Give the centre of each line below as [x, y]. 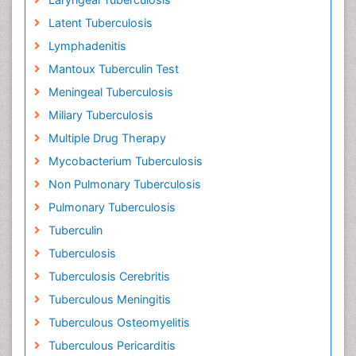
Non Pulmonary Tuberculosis [124, 184]
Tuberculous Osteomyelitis [119, 322]
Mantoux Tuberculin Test [113, 69]
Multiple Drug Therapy [107, 138]
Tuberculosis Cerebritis [109, 276]
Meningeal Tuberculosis [110, 92]
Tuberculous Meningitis [109, 299]
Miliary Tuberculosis [101, 115]
